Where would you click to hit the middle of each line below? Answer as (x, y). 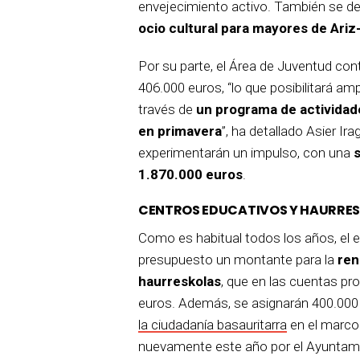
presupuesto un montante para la (238, 259)
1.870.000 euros (190, 174)
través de (167, 109)
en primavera (180, 131)
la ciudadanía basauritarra (213, 324)
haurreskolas (180, 281)
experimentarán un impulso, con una (246, 152)
